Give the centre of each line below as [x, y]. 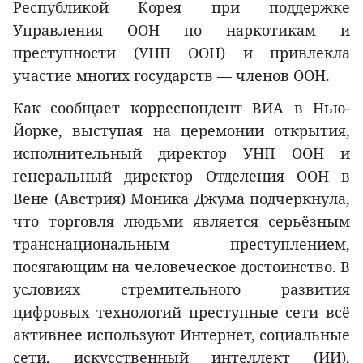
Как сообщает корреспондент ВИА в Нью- [181, 107]
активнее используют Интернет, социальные [181, 334]
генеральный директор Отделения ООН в [181, 175]
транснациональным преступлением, [181, 243]
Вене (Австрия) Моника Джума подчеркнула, [181, 198]
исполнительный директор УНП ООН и [181, 153]
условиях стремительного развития [181, 289]
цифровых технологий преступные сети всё [181, 312]
